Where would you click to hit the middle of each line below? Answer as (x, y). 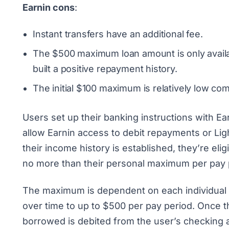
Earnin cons (49, 7)
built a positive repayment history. (105, 69)
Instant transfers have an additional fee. (118, 34)
